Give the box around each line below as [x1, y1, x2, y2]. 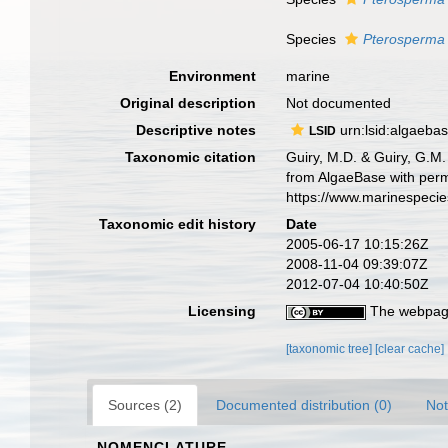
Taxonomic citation [125, 149, 257, 165]
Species [286, 31, 341, 47]
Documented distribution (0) [216, 397, 392, 413]
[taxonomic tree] [286, 342, 376, 356]
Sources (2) [108, 397, 182, 413]
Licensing [188, 303, 257, 319]
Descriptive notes [136, 122, 257, 138]
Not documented [286, 95, 392, 111]
